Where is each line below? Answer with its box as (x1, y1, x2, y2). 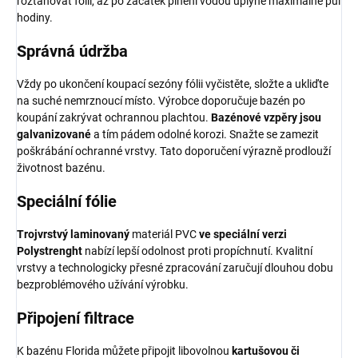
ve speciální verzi (199, 227, 287, 241)
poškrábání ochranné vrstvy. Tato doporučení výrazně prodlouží (17, 144, 331, 157)
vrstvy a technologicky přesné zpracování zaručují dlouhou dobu (17, 261, 333, 274)
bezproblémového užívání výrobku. (17, 277, 189, 291)
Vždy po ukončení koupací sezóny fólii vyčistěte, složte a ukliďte (17, 77, 328, 90)
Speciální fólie (17, 191, 117, 211)
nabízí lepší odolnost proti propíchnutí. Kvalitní (85, 244, 312, 257)
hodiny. (17, 10, 53, 24)
